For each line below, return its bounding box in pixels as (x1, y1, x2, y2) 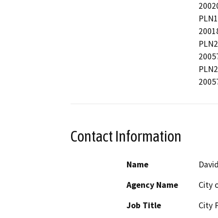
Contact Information (71, 127, 182, 145)
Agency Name (127, 180, 178, 191)
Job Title (127, 200, 161, 211)
